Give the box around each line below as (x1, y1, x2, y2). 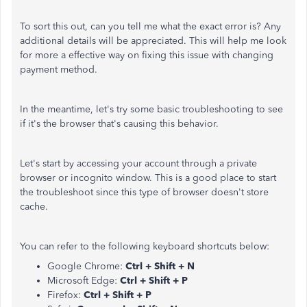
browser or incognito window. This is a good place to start (20, 172, 276, 184)
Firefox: (47, 289, 84, 301)
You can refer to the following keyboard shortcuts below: (20, 241, 269, 252)
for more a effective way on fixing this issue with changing (20, 49, 273, 61)
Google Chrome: (47, 260, 123, 272)
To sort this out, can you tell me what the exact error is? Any (20, 21, 281, 32)
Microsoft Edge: (47, 275, 120, 286)
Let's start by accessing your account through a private (20, 158, 257, 169)
